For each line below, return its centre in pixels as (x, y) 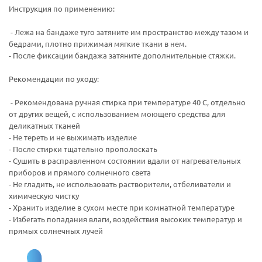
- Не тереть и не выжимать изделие (73, 137)
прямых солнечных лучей (56, 231)
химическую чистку (44, 196)
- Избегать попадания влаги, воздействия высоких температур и (125, 219)
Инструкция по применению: (62, 8)
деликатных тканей (44, 125)
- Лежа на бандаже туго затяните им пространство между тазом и (129, 32)
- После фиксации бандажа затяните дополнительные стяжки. (122, 55)
